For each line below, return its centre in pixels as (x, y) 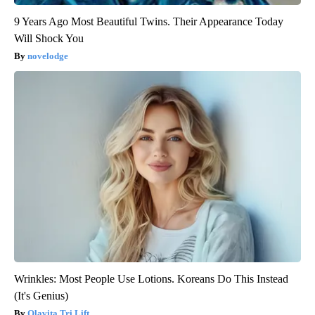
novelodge (48, 56)
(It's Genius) (41, 296)
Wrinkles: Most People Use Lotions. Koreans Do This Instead (151, 279)
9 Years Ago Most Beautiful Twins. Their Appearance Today (149, 22)
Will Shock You (49, 39)
